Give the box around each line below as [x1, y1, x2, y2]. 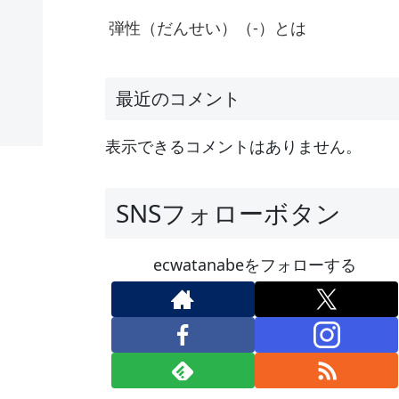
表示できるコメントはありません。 [105, 135, 362, 158]
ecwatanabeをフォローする [153, 253, 356, 275]
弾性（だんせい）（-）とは [109, 16, 306, 38]
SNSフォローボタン [116, 195, 341, 230]
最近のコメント [116, 86, 240, 111]
